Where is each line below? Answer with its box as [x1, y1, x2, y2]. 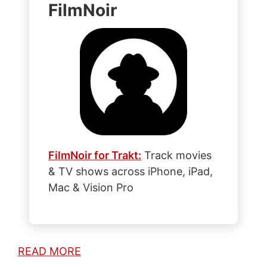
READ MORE [17, 244, 81, 257]
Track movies [141, 148, 212, 162]
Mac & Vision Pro [48, 181, 133, 194]
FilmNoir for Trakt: [48, 148, 141, 162]
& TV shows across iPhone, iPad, [48, 164, 213, 178]
